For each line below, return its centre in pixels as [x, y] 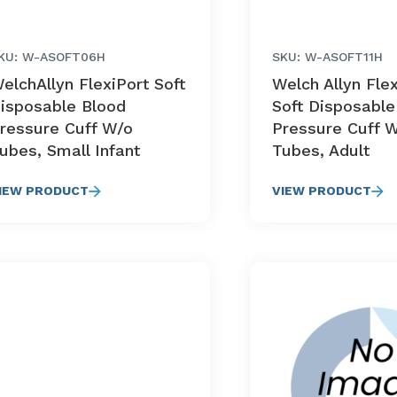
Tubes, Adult [321, 150]
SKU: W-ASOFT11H [328, 57]
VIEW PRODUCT [322, 191]
